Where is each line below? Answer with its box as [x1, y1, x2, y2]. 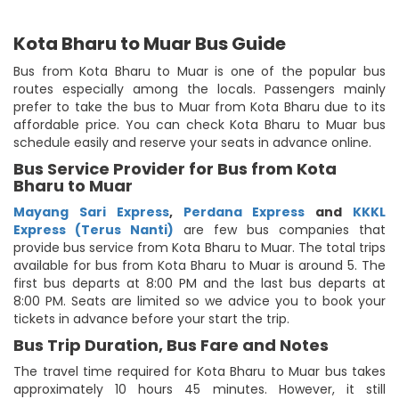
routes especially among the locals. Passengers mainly [13, 79, 386, 98]
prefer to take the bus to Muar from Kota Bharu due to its [13, 97, 386, 116]
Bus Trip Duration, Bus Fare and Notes [13, 333, 329, 356]
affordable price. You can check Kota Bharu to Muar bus [13, 115, 386, 134]
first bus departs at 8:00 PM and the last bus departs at [13, 273, 386, 292]
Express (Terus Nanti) [13, 220, 174, 239]
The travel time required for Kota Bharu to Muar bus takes [13, 362, 386, 380]
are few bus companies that [174, 220, 386, 239]
